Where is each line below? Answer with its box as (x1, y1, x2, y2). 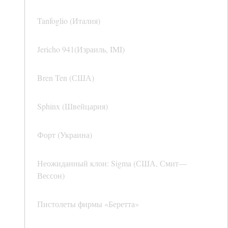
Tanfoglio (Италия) (37, 15, 100, 26)
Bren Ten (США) (37, 72, 94, 83)
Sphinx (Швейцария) (37, 101, 108, 112)
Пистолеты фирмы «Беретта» (37, 198, 139, 210)
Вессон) (37, 170, 65, 181)
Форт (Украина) (37, 129, 92, 140)
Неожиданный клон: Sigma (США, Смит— (37, 158, 187, 169)
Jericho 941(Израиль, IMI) (37, 44, 125, 55)
